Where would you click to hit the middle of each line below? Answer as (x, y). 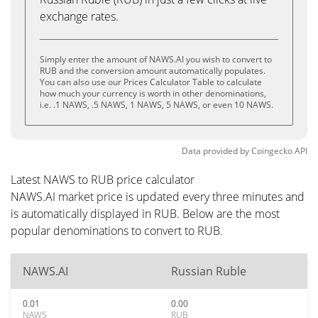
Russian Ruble (209, 271)
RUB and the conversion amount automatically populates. (153, 71)
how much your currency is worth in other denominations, (153, 93)
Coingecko (272, 151)
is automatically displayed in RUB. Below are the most (145, 214)
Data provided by (215, 151)
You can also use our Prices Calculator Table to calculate (151, 82)
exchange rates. (79, 16)
